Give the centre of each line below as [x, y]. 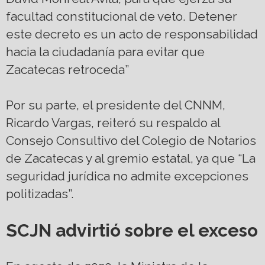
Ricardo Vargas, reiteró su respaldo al [113, 123]
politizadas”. [40, 194]
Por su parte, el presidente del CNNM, [116, 105]
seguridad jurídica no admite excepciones [127, 176]
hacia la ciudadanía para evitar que [105, 52]
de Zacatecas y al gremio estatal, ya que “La [131, 159]
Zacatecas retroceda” [67, 70]
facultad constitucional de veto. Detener [122, 17]
